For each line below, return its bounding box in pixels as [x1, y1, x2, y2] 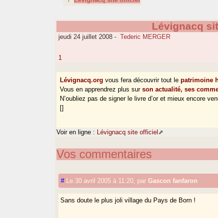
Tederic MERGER [120, 33, 171, 41]
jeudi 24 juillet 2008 [56, 33, 113, 41]
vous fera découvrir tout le [103, 76, 181, 84]
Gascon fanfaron [148, 177, 198, 184]
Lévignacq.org [60, 76, 104, 84]
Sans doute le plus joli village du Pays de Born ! [60, 196, 196, 204]
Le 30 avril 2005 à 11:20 [66, 177, 134, 184]
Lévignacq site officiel [97, 128, 159, 136]
